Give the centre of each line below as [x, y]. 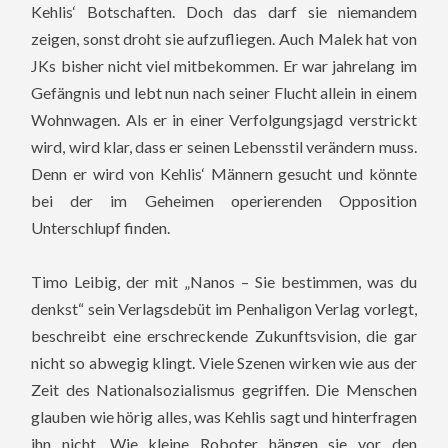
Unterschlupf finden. [101, 227]
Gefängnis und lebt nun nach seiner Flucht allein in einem [224, 92]
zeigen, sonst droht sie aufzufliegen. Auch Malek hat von [224, 38]
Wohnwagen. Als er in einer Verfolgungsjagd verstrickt [224, 119]
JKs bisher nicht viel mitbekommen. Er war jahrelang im [224, 65]
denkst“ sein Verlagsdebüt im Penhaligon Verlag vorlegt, [224, 308]
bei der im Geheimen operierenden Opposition [224, 200]
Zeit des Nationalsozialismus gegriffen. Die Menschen [224, 389]
